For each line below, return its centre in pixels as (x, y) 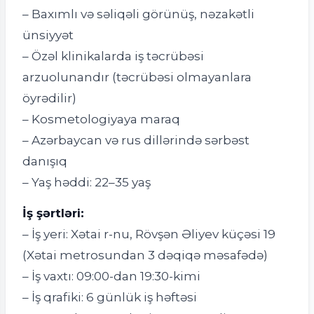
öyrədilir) (49, 98)
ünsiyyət (48, 35)
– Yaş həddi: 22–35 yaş (87, 182)
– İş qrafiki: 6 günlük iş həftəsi (110, 296)
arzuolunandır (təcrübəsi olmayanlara (137, 77)
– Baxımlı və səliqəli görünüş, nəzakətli (138, 14)
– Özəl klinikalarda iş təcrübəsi (113, 56)
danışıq (45, 161)
